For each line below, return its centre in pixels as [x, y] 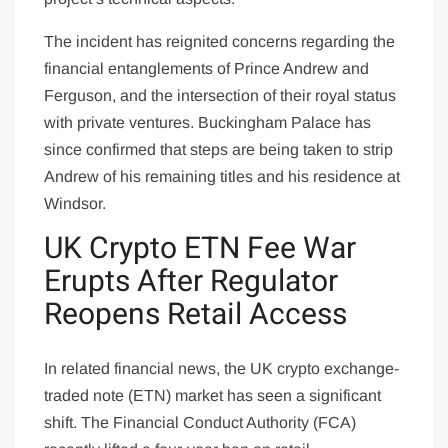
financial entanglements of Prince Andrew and [207, 69]
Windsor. [75, 204]
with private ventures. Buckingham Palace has [208, 123]
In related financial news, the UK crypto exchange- [222, 368]
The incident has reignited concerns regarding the [220, 42]
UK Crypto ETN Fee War [200, 249]
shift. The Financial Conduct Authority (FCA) [200, 422]
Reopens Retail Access [196, 315]
